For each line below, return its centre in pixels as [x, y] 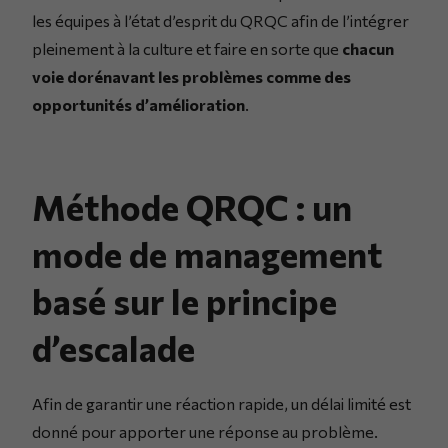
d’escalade [113, 347]
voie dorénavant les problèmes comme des [191, 76]
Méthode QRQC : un [192, 206]
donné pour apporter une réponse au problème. [205, 431]
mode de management [207, 253]
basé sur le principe [184, 300]
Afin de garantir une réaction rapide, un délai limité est [221, 403]
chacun [368, 48]
